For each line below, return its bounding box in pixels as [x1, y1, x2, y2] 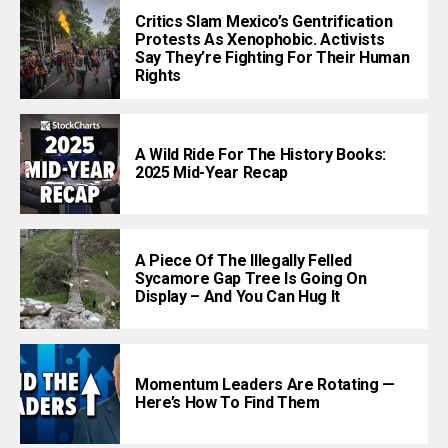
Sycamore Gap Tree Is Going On [135, 268, 367, 288]
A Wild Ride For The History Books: [135, 144, 387, 164]
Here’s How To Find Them [135, 392, 320, 412]
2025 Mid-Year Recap [135, 162, 288, 182]
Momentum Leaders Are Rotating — [135, 374, 396, 394]
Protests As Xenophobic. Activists [135, 29, 385, 49]
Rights [135, 65, 182, 85]
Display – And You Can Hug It [135, 286, 341, 306]
